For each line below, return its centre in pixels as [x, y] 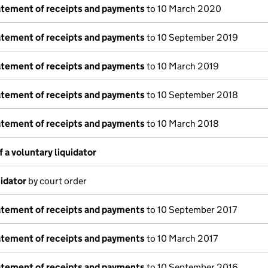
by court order [57, 181]
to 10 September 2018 [191, 95]
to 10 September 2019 [191, 37]
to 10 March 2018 [182, 124]
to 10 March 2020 [183, 9]
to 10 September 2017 [191, 210]
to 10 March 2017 [181, 238]
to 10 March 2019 [182, 66]
